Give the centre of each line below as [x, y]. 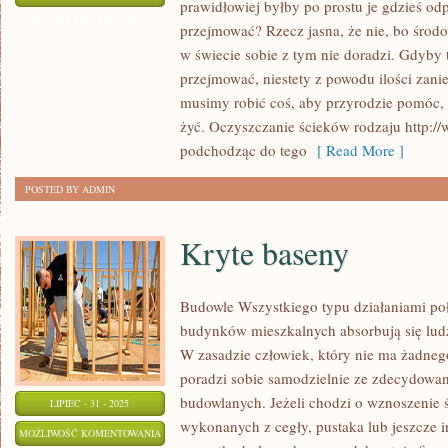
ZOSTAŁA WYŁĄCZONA [90, 19]
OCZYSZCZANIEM [202, 68]
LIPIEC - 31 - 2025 [90, 403]
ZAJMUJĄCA [188, 18]
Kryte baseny [264, 252]
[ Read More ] [355, 150]
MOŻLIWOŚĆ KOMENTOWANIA [90, 433]
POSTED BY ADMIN [70, 189]
